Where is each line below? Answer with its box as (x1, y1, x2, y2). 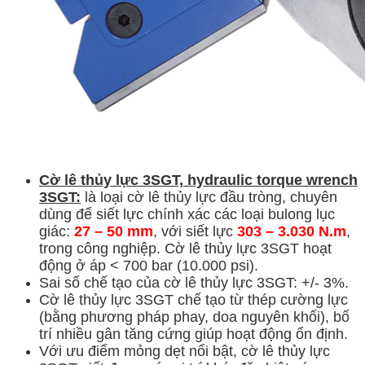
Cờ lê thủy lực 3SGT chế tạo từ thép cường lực (39, 291, 348, 308)
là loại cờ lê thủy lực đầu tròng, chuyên (81, 188, 337, 205)
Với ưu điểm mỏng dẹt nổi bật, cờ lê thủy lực (39, 342, 330, 359)
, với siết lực (153, 222, 233, 240)
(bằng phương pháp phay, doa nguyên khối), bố (39, 308, 350, 325)
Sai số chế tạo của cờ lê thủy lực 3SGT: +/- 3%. (39, 274, 349, 291)
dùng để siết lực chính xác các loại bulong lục (39, 205, 335, 222)
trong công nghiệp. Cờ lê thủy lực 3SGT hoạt (39, 240, 332, 257)
